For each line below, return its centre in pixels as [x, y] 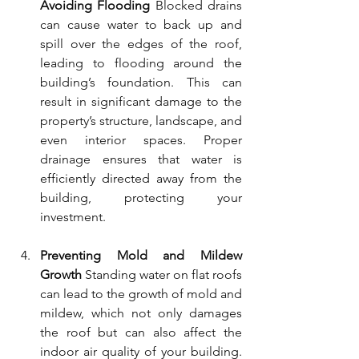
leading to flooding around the [141, 63]
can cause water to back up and [141, 24]
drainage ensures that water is [141, 159]
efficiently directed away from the [141, 178]
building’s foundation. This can [141, 82]
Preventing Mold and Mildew [141, 255]
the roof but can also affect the [141, 332]
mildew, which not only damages [141, 313]
